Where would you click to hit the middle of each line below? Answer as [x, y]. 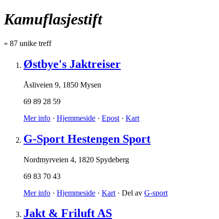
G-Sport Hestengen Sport [87, 139]
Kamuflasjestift [53, 19]
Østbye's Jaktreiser [72, 64]
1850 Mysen [82, 85]
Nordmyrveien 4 [49, 159]
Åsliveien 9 [41, 85]
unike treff [34, 43]
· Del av [130, 193]
